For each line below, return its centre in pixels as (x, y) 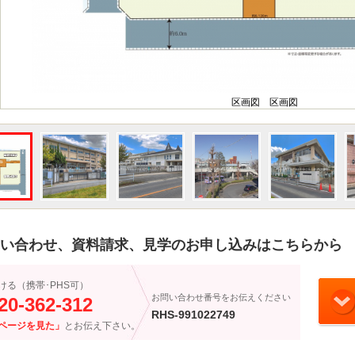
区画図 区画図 (265, 102)
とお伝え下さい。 (102, 325)
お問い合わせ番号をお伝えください (221, 297)
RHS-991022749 (193, 314)
